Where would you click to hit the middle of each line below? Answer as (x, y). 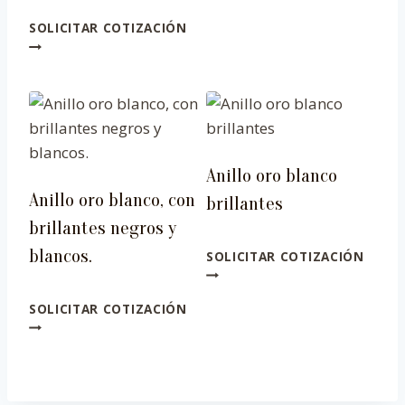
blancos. (61, 255)
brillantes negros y (103, 227)
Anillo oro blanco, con (112, 199)
